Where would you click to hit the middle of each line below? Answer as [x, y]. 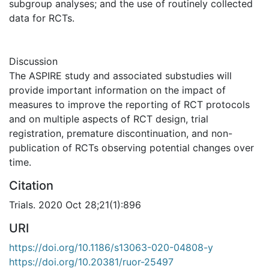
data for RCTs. [42, 18]
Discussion [33, 62]
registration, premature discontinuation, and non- [121, 134]
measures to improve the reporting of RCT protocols [129, 105]
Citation [31, 186]
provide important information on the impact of [117, 90]
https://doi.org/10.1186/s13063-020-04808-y [111, 248]
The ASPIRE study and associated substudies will [120, 76]
